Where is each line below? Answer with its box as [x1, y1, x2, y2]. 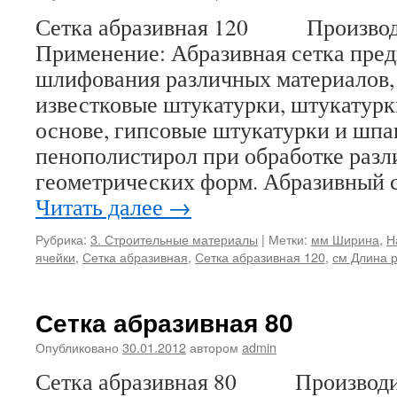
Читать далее [35, 191, 168, 222]
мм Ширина [311, 230, 379, 248]
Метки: [269, 230, 307, 248]
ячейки [35, 247, 75, 266]
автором [190, 338, 238, 356]
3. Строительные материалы [90, 230, 258, 248]
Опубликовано [35, 338, 119, 356]
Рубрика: [35, 230, 87, 248]
